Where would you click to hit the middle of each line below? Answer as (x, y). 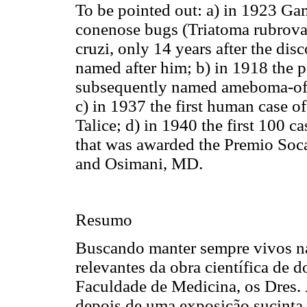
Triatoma (219, 29)
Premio (249, 144)
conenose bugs (129, 29)
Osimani (134, 163)
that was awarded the (150, 144)
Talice (96, 125)
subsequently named (148, 86)
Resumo (104, 219)
